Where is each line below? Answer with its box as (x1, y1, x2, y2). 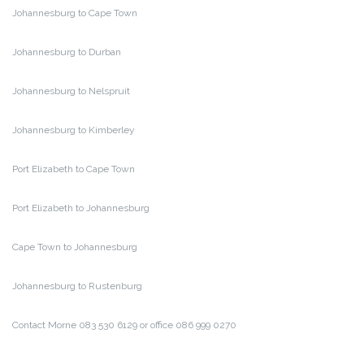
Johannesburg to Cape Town (12, 7, 137, 19)
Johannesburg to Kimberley (12, 124, 135, 136)
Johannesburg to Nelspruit (12, 85, 130, 97)
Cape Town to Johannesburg (12, 241, 137, 253)
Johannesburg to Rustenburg (12, 280, 142, 292)
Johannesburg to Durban (12, 46, 121, 58)
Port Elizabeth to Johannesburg (12, 202, 149, 214)
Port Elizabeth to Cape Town (12, 163, 135, 175)
